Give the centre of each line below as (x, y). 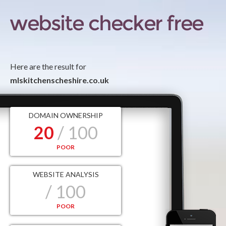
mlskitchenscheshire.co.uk (60, 80)
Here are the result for (48, 66)
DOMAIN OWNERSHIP (66, 115)
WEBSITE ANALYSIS (66, 174)
